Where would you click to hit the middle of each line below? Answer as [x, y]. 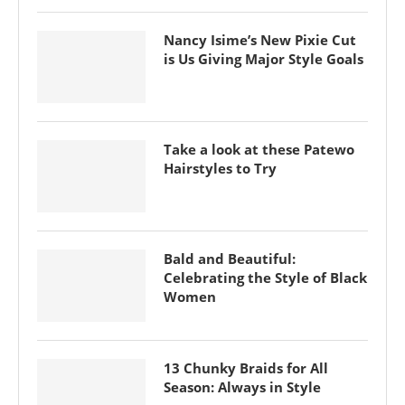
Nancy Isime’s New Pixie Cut [260, 40]
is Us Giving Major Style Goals [264, 59]
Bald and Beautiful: [230, 259]
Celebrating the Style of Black [265, 278]
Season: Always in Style [242, 387]
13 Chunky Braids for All [246, 368]
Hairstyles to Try [220, 169]
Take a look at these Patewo [259, 150]
